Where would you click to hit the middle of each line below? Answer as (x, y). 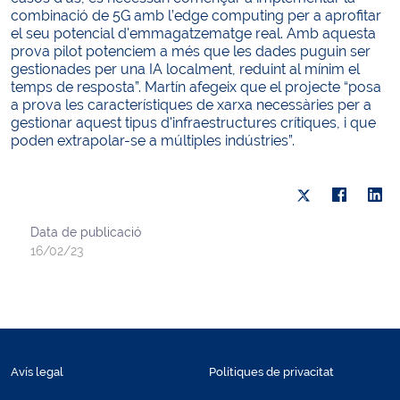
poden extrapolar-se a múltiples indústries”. (153, 140)
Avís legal (37, 371)
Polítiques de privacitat (271, 371)
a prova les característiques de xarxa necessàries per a (191, 104)
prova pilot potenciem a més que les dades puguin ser (191, 51)
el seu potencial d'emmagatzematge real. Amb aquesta (193, 33)
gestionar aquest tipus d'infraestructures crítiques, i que (193, 122)
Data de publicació (86, 232)
